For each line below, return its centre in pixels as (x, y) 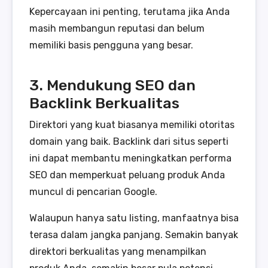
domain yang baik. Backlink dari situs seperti (129, 142)
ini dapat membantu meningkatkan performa (130, 159)
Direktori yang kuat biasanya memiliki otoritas (132, 125)
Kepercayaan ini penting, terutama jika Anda (130, 11)
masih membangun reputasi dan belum (117, 28)
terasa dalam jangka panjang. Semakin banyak (134, 235)
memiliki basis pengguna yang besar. (111, 45)
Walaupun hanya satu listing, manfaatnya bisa (134, 218)
